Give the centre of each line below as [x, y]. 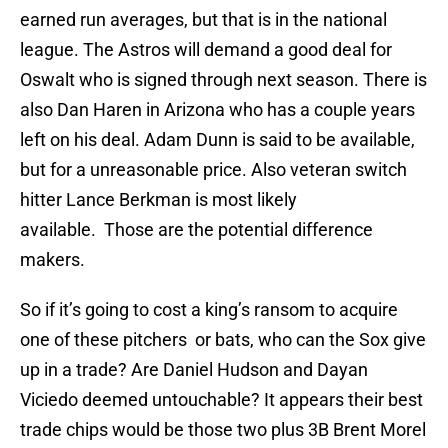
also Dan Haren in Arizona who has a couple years [217, 110]
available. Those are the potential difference [196, 230]
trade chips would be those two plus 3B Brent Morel [223, 430]
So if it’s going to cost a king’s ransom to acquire [209, 310]
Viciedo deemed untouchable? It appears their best [221, 400]
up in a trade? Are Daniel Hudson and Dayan [194, 370]
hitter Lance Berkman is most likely [158, 200]
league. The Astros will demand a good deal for [206, 50]
